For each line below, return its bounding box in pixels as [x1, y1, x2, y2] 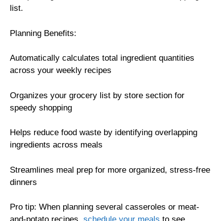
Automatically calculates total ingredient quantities [10, 53, 194, 63]
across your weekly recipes [10, 66, 111, 75]
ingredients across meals [10, 140, 103, 150]
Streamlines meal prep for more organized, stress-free [10, 165, 210, 175]
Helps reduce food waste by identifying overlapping [10, 128, 197, 138]
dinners [10, 177, 37, 187]
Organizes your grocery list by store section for [10, 90, 184, 100]
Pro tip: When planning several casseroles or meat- [10, 202, 199, 212]
